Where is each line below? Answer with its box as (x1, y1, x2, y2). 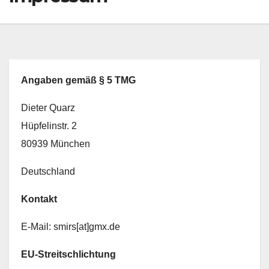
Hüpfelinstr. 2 (21, 121, 77, 131)
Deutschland (21, 166, 75, 177)
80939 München (21, 139, 90, 149)
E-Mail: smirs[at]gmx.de (21, 222, 120, 232)
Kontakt (21, 194, 57, 204)
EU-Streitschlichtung (21, 249, 116, 259)
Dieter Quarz (21, 103, 75, 113)
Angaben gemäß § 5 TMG (21, 75, 136, 85)
